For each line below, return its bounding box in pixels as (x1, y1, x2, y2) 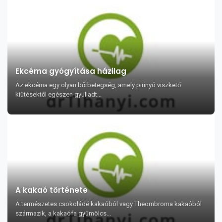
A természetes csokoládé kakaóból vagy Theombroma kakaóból (15, 200, 202, 208)
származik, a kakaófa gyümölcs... (15, 210, 111, 217)
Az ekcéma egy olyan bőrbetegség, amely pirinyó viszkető (15, 81, 181, 89)
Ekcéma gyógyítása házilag (15, 66, 126, 76)
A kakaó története (15, 185, 88, 195)
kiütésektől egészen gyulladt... (15, 91, 102, 98)
